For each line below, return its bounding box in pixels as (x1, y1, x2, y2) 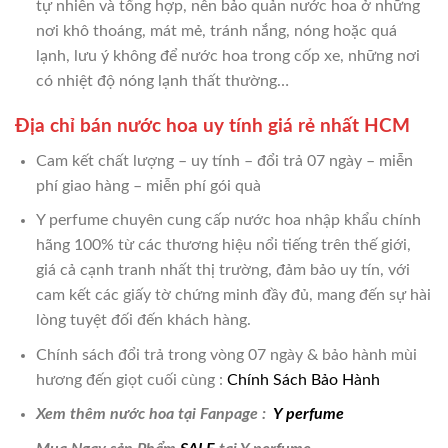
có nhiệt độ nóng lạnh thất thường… (35, 73, 289, 90)
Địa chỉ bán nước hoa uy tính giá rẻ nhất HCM (15, 116, 410, 136)
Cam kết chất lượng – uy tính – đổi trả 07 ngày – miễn (35, 152, 413, 169)
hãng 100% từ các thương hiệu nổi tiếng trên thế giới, (35, 237, 411, 254)
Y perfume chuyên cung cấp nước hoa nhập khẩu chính (35, 212, 421, 229)
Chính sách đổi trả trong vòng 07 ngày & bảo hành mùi (35, 346, 417, 363)
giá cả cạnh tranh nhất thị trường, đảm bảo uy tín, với (35, 262, 410, 279)
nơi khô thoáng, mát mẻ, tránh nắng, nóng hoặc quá (35, 23, 397, 40)
